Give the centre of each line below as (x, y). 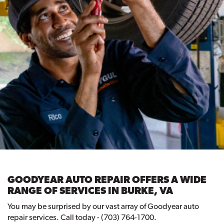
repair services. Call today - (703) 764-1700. (82, 217)
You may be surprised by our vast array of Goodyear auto (103, 206)
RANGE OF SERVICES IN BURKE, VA (90, 191)
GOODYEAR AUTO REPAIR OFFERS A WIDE (107, 180)
